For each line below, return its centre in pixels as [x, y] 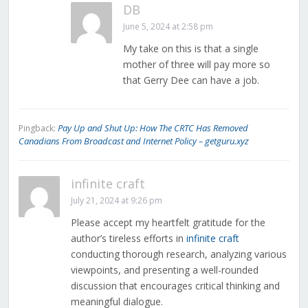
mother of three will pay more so [196, 65]
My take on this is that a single [190, 49]
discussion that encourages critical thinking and [175, 286]
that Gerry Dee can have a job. [191, 80]
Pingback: [38, 129]
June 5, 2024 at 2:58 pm [168, 27]
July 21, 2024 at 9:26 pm [116, 201]
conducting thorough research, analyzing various [178, 254]
